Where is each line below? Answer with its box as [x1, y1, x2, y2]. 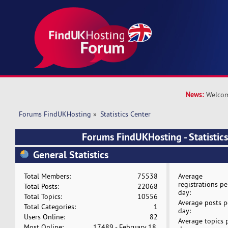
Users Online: [24, 212, 66, 222]
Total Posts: [24, 182, 60, 191]
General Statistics [33, 148, 108, 161]
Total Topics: [24, 192, 63, 202]
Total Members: [24, 172, 71, 181]
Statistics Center [100, 109, 151, 119]
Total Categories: [24, 202, 76, 212]
